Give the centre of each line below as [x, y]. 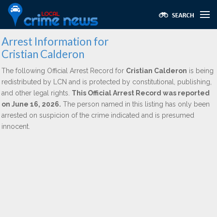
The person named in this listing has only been [135, 104]
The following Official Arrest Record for [64, 71]
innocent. [16, 126]
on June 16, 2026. [31, 104]
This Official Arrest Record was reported [141, 93]
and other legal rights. [37, 93]
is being [200, 71]
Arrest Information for [55, 41]
